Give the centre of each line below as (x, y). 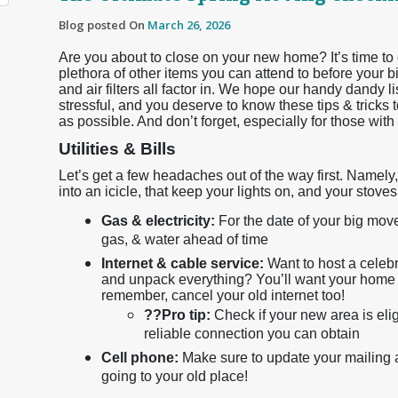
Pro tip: (186, 315)
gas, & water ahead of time (185, 242)
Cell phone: (140, 358)
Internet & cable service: (183, 263)
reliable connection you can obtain (252, 336)
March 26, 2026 (189, 25)
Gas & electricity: (158, 221)
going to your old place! (175, 378)
